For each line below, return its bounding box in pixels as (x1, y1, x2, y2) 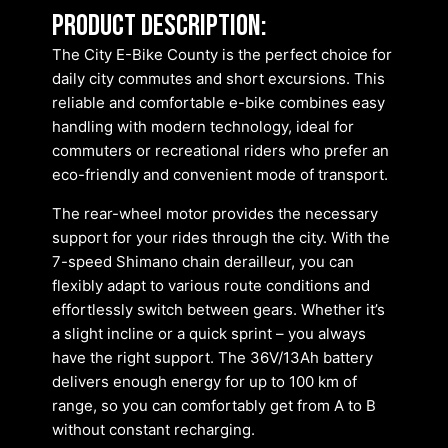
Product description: (52, 8, 267, 45)
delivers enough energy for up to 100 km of (52, 371, 357, 391)
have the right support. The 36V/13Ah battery (52, 347, 373, 367)
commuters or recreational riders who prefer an (52, 141, 389, 161)
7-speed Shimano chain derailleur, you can (52, 251, 354, 271)
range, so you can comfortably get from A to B (52, 395, 376, 415)
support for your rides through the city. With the (52, 227, 390, 247)
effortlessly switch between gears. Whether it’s (52, 299, 385, 319)
